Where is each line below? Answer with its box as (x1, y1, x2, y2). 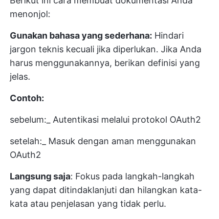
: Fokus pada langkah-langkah (70, 171, 195, 181)
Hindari (152, 30, 184, 41)
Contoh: (10, 92, 44, 103)
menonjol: (10, 8, 50, 19)
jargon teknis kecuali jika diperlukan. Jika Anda (10, 44, 201, 54)
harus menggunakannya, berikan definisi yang (10, 57, 200, 68)
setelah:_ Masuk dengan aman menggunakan (10, 135, 196, 146)
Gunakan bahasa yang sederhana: (10, 30, 152, 41)
